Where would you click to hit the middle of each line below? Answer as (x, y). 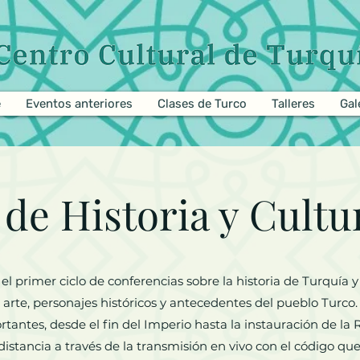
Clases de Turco (202, 104)
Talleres (293, 104)
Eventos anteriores (79, 104)
